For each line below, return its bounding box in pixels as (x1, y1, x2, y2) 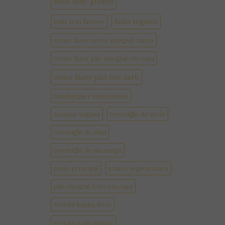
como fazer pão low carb (53, 72, 139, 82)
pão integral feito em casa (53, 182, 133, 191)
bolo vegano (114, 17, 158, 27)
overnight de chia (53, 128, 106, 137)
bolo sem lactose (53, 18, 104, 26)
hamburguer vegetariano (53, 92, 128, 100)
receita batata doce (53, 200, 111, 209)
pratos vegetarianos (108, 164, 168, 173)
